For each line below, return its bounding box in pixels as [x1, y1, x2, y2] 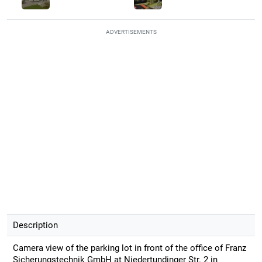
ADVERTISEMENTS [105, 28, 157, 35]
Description [12, 219, 58, 230]
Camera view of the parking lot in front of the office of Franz [12, 242, 246, 253]
